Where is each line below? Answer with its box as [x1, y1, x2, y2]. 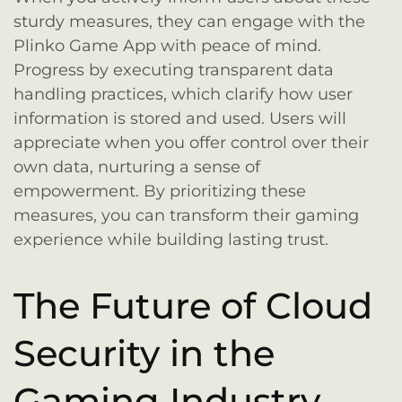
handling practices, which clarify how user [13, 83, 353, 104]
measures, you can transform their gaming [13, 205, 359, 225]
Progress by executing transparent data [13, 59, 334, 80]
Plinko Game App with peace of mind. [13, 35, 321, 56]
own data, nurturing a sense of [13, 156, 260, 177]
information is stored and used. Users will [13, 108, 346, 128]
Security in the [13, 331, 275, 376]
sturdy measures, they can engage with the [13, 11, 365, 31]
